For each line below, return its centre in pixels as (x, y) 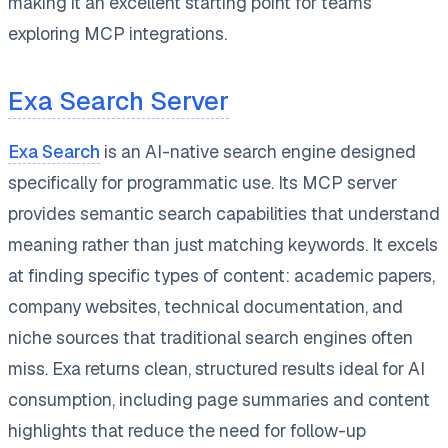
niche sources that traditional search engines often (210, 337)
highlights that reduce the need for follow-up (187, 430)
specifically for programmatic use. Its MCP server (202, 182)
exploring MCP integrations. (117, 33)
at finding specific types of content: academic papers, (221, 275)
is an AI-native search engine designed (258, 151)
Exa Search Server (118, 100)
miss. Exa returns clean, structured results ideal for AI (216, 368)
